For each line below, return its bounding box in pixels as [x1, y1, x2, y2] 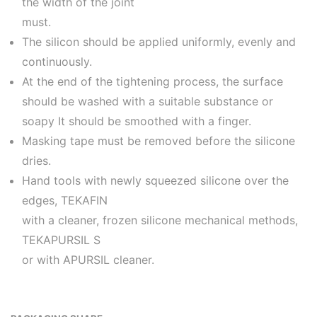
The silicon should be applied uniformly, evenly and [22, 34, 296, 49]
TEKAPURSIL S [22, 232, 100, 247]
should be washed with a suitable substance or [22, 93, 273, 108]
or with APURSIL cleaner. [22, 252, 154, 267]
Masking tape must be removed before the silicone [22, 133, 295, 148]
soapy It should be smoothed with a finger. [22, 113, 251, 128]
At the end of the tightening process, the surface [22, 74, 283, 88]
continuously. [22, 54, 92, 69]
